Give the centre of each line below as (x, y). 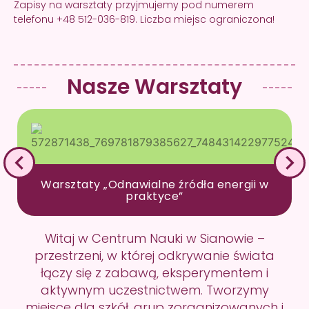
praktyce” (154, 196)
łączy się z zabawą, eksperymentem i (154, 273)
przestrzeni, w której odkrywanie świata (154, 256)
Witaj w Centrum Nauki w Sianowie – (154, 239)
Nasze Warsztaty (154, 87)
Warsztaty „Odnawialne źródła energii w (154, 184)
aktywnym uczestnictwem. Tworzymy (154, 290)
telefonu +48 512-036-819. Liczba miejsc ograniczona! (144, 19)
